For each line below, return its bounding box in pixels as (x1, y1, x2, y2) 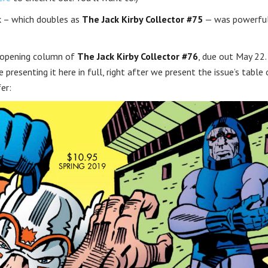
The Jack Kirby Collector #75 (82, 13, 203, 25)
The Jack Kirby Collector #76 (77, 50, 198, 62)
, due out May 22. (198, 50, 266, 62)
